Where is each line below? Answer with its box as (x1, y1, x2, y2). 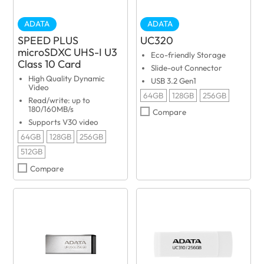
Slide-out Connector (151, 62, 223, 72)
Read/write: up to (28, 95, 90, 105)
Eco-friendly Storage (151, 50, 226, 60)
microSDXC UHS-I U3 (18, 45, 118, 60)
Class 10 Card (18, 57, 81, 71)
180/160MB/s (28, 104, 74, 114)
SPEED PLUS (18, 34, 79, 48)
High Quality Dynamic (28, 74, 105, 84)
